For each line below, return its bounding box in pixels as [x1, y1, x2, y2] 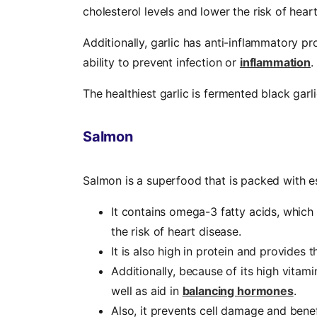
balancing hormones [182, 284, 294, 299]
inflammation [239, 55, 311, 70]
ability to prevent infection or [83, 55, 240, 70]
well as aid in [111, 284, 183, 299]
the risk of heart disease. [111, 224, 245, 239]
